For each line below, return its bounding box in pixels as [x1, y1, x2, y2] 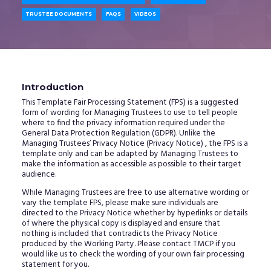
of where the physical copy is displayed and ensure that [21, 217, 220, 230]
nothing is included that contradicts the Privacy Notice [21, 227, 218, 241]
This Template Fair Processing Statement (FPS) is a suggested [21, 96, 238, 109]
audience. [21, 168, 56, 181]
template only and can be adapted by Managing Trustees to [21, 147, 238, 160]
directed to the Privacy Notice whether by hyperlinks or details [21, 207, 247, 220]
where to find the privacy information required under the [21, 116, 225, 129]
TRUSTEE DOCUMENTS [25, 11, 93, 18]
